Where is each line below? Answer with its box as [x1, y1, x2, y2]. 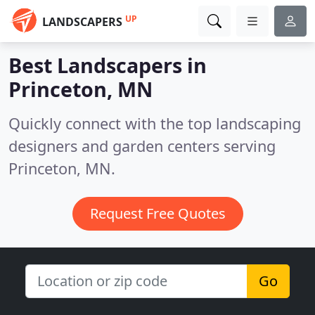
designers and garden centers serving [8, 136, 276, 156]
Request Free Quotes [89, 204, 226, 223]
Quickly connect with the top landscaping [8, 113, 301, 134]
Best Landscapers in [8, 51, 207, 79]
